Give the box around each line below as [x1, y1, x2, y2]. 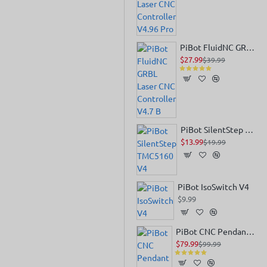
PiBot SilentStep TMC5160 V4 [245, 124, 253, 135]
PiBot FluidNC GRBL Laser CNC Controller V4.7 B [246, 42, 254, 52]
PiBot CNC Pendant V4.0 [246, 226, 254, 237]
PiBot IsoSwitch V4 [178, 181, 249, 192]
